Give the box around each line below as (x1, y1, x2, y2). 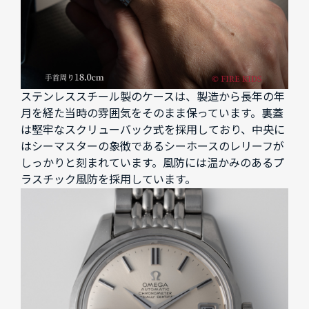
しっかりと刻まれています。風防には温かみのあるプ (21, 156, 284, 170)
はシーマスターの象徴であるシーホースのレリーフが (21, 139, 284, 153)
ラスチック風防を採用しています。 (21, 172, 196, 186)
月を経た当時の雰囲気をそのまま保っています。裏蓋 (21, 106, 283, 120)
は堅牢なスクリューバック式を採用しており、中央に (21, 123, 285, 137)
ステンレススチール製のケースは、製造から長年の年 (21, 90, 285, 103)
